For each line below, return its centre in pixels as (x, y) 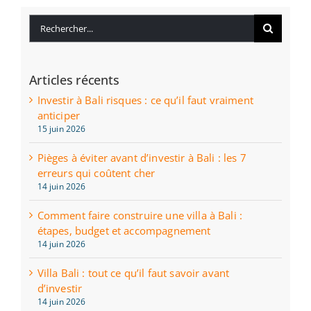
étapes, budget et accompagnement (124, 231)
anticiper (58, 116)
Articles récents (74, 80)
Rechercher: (57, 22)
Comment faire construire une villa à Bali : (140, 216)
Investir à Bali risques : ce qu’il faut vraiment (145, 100)
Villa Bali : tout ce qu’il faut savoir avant (133, 273)
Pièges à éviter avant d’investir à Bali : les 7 (142, 158)
